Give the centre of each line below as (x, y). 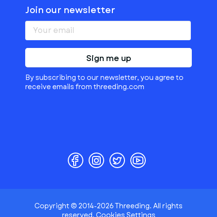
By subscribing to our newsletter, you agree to (104, 77)
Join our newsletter (70, 10)
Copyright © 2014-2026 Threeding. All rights (108, 206)
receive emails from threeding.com (85, 87)
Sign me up (108, 58)
